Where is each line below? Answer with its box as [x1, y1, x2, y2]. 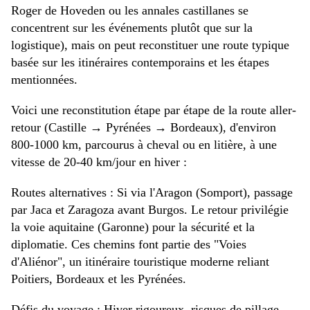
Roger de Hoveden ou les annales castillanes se [11, 3, 248, 18]
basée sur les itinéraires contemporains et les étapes [11, 55, 269, 70]
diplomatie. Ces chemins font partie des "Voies [11, 237, 246, 252]
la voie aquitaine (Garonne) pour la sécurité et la [11, 220, 255, 235]
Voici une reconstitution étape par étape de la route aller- [11, 103, 296, 118]
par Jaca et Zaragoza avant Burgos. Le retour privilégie [11, 203, 289, 217]
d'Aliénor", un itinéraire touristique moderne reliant [11, 255, 269, 269]
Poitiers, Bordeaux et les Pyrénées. [11, 272, 186, 286]
